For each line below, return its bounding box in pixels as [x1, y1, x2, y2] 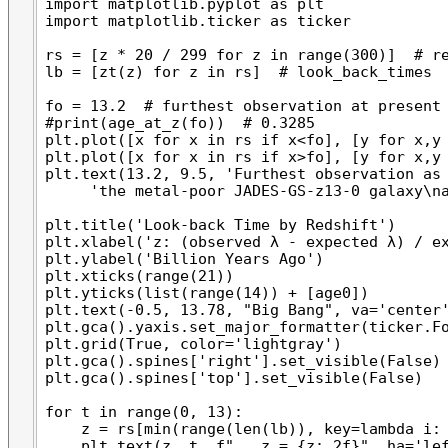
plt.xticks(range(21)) [45, 266, 234, 284]
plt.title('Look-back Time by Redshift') [45, 215, 396, 233]
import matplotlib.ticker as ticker [45, 11, 351, 29]
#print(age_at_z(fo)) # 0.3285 [45, 113, 315, 131]
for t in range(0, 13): [45, 402, 243, 420]
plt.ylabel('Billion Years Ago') [45, 249, 324, 267]
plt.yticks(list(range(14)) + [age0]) [45, 283, 369, 301]
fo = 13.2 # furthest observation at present [45, 96, 441, 114]
